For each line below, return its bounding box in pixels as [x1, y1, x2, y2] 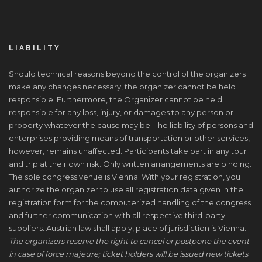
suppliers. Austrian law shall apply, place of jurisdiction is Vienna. [9, 223, 246, 233]
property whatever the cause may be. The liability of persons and [9, 120, 253, 130]
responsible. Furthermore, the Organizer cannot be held [9, 95, 222, 104]
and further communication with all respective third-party [9, 211, 225, 220]
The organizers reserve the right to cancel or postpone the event [9, 236, 249, 246]
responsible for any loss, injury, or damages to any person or [9, 108, 233, 117]
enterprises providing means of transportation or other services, [9, 133, 250, 143]
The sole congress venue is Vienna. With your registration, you [9, 172, 240, 181]
